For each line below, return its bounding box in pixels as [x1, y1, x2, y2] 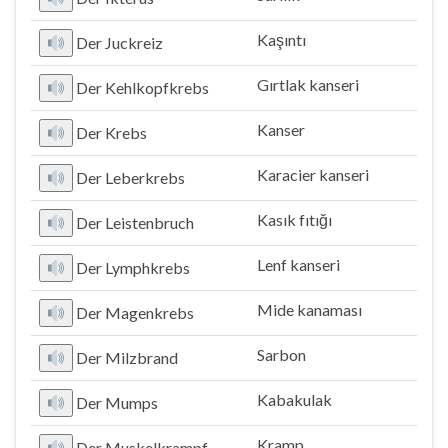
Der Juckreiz [76, 33, 164, 52]
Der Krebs [76, 123, 148, 142]
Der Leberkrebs [76, 168, 186, 187]
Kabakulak [257, 390, 332, 409]
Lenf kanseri [257, 255, 340, 274]
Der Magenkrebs [76, 303, 195, 322]
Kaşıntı [257, 30, 306, 49]
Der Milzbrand [76, 348, 179, 367]
